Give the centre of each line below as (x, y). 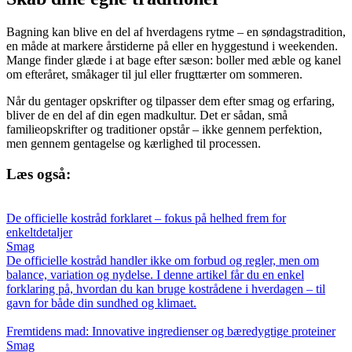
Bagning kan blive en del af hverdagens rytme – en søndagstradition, (176, 31)
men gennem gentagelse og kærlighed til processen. (134, 143)
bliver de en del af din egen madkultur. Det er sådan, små (147, 115)
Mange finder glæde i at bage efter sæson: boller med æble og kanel (174, 60)
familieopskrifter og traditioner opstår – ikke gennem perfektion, (164, 129)
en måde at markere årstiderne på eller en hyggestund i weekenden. (172, 46)
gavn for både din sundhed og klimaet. (101, 303)
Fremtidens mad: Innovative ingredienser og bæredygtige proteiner (171, 332)
